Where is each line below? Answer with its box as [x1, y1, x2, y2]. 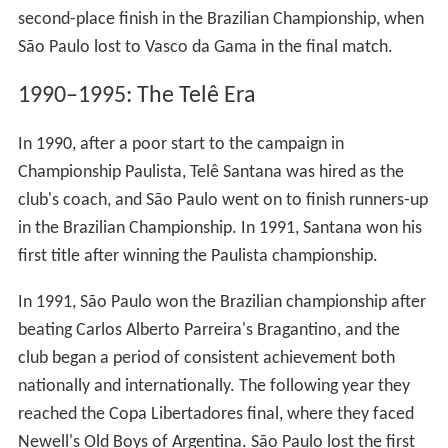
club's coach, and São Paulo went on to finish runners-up [17, 190, 428, 210]
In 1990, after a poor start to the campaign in [17, 134, 344, 154]
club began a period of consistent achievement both [17, 348, 395, 368]
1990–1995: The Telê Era [17, 83, 256, 108]
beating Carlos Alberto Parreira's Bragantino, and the [17, 320, 400, 340]
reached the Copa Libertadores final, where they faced [17, 404, 414, 424]
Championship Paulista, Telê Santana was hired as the [17, 162, 404, 182]
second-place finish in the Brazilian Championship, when [17, 9, 424, 29]
